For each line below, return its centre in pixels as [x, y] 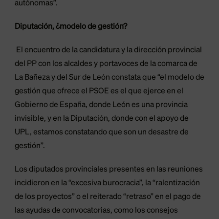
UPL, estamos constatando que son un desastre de [102, 133]
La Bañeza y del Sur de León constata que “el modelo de [109, 78]
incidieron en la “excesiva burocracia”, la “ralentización [107, 184]
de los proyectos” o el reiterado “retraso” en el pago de [108, 197]
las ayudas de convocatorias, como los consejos [96, 211]
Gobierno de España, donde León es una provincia [101, 105]
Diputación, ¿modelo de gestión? [71, 27]
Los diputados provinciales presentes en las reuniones [109, 170]
